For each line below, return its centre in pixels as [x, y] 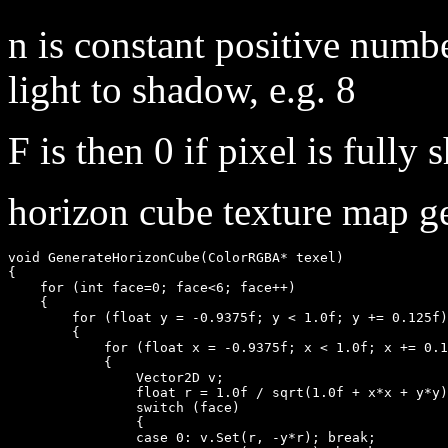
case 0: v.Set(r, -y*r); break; [192, 437]
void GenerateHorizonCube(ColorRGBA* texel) [176, 257]
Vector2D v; [116, 377]
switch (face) [124, 407]
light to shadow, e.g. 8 [182, 89]
